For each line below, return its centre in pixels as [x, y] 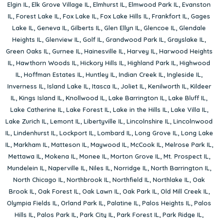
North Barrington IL [180, 168]
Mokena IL [60, 156]
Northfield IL [131, 180]
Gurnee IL [66, 51]
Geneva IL [52, 28]
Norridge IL [130, 168]
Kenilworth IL [167, 86]
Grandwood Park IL [135, 40]
